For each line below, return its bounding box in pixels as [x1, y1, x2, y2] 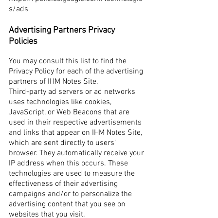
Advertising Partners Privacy [9, 25, 115, 36]
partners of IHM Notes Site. [9, 77, 98, 87]
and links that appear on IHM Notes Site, [9, 128, 142, 138]
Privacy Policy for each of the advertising [9, 67, 143, 76]
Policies [9, 36, 37, 47]
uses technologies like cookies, [9, 97, 111, 107]
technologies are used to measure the [9, 169, 135, 179]
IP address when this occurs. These [9, 159, 128, 168]
